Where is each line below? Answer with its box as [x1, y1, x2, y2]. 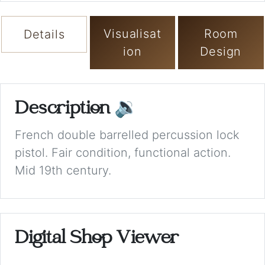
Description [15, 100, 114, 120]
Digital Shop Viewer [15, 230, 179, 250]
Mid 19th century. [15, 163, 111, 178]
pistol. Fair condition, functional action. [15, 146, 231, 160]
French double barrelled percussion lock [15, 128, 240, 143]
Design [200, 44, 242, 59]
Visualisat [104, 27, 161, 41]
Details [23, 27, 65, 42]
